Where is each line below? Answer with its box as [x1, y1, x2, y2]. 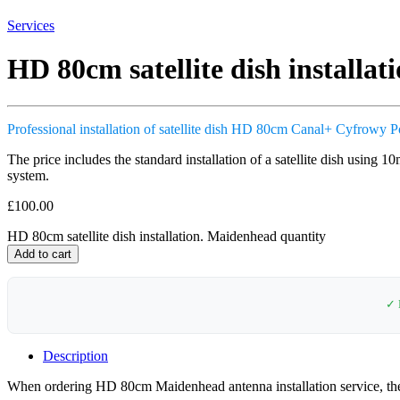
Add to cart [14, 246, 71, 261]
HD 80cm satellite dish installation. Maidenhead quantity [7, 228, 326, 244]
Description [43, 347, 108, 363]
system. [7, 167, 49, 183]
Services [7, 18, 54, 33]
